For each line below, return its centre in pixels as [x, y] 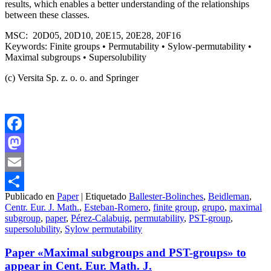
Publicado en [30, 196]
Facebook [24, 142]
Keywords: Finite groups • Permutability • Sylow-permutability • [128, 46]
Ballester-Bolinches [166, 196]
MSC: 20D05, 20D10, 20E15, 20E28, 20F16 [93, 35]
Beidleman [229, 196]
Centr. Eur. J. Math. [42, 207]
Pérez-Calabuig [100, 218]
